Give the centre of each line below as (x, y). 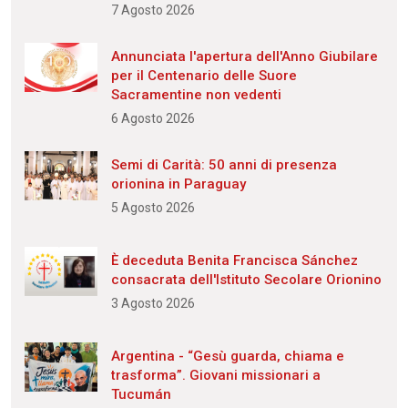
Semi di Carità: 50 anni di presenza (224, 165)
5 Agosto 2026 (153, 208)
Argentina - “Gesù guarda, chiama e (228, 357)
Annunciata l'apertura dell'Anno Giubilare (245, 57)
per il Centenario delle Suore (204, 76)
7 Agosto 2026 (153, 10)
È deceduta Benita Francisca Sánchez (235, 261)
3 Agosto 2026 (153, 304)
